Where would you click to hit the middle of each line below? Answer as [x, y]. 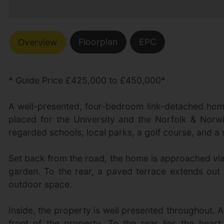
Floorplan [98, 42]
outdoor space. [40, 184]
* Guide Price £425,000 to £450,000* [87, 80]
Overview [38, 42]
